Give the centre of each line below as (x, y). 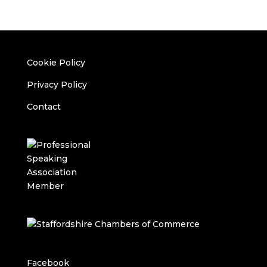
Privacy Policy (57, 85)
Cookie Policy (56, 63)
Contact (44, 107)
